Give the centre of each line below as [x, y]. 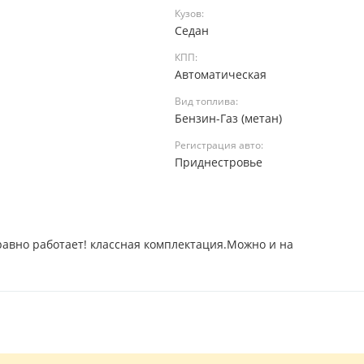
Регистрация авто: [219, 145]
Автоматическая [222, 74]
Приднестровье [220, 162]
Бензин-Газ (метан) [230, 118]
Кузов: [189, 13]
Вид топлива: [206, 101]
